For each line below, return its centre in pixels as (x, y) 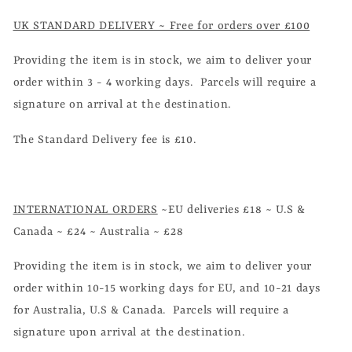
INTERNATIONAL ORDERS (85, 209)
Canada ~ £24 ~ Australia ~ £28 (100, 231)
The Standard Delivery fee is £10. (104, 139)
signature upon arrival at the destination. (129, 333)
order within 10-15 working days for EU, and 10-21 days (167, 289)
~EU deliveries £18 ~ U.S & (231, 209)
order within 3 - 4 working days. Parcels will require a (165, 83)
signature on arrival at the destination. (122, 105)
